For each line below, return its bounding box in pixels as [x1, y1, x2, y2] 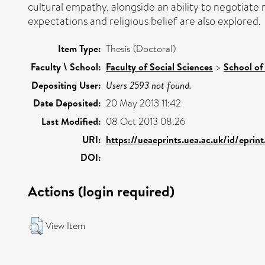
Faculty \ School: [31, 60, 101, 73]
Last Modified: [41, 114, 101, 128]
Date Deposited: [33, 96, 101, 109]
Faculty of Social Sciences [106, 60, 213, 73]
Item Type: [58, 41, 101, 55]
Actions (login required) [28, 180, 174, 201]
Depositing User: [31, 78, 101, 92]
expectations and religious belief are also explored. [28, 13, 261, 29]
